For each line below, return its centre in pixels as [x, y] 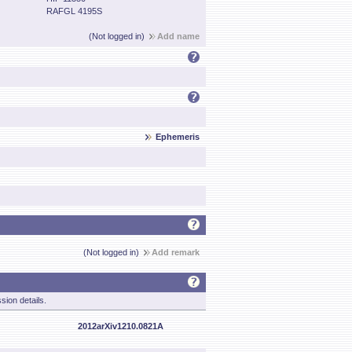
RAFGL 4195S [74, 11]
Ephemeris [178, 137]
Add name [178, 36]
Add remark [176, 252]
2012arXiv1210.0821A [121, 326]
